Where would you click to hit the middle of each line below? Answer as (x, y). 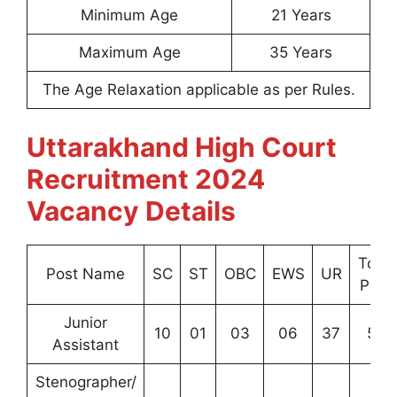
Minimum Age (129, 15)
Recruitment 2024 (146, 179)
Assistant (86, 345)
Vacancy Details (131, 211)
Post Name (86, 274)
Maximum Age (129, 52)
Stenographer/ (86, 382)
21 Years (301, 15)
